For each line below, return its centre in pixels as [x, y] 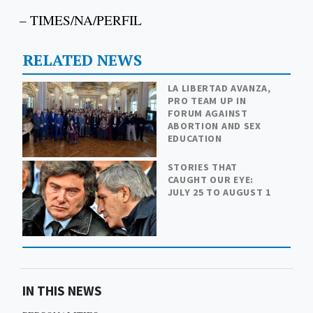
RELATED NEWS [82, 59]
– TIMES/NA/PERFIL [81, 20]
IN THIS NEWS [62, 290]
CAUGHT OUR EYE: [211, 179]
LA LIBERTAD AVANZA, [219, 88]
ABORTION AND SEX [214, 125]
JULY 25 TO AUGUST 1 [219, 192]
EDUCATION [195, 138]
